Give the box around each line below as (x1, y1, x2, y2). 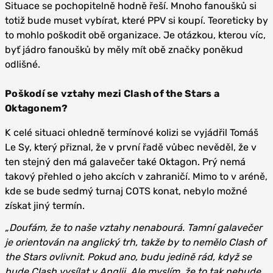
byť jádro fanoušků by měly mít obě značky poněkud (5, 43, 243, 55)
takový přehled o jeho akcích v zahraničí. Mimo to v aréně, (5, 170, 268, 182)
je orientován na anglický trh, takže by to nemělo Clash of (5, 236, 266, 248)
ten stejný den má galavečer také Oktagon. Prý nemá (5, 155, 246, 168)
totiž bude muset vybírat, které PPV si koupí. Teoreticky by (5, 14, 268, 26)
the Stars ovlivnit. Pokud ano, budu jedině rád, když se (5, 250, 252, 263)
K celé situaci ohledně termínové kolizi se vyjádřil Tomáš (5, 126, 258, 138)
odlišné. (5, 58, 40, 70)
